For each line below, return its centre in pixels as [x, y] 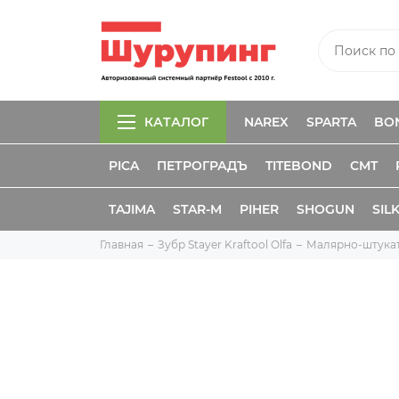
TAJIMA [132, 209]
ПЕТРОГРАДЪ [202, 166]
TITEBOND [299, 166]
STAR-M [197, 209]
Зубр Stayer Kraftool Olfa [225, 244]
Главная [122, 244]
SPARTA [331, 122]
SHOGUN [326, 209]
